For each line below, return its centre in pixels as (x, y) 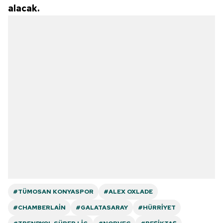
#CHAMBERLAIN (39, 207)
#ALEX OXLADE (128, 191)
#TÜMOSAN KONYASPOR (53, 191)
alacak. (24, 8)
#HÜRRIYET (157, 207)
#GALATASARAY (102, 207)
